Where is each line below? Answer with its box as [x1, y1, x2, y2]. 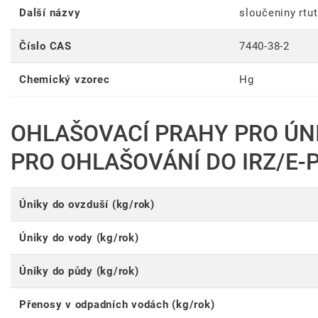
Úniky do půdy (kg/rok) [19, 265, 139, 278]
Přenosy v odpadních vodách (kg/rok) [19, 298, 215, 312]
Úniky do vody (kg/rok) [19, 231, 139, 245]
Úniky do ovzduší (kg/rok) [19, 198, 155, 212]
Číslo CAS [19, 40, 72, 53]
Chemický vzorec [19, 73, 110, 87]
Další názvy [19, 6, 81, 20]
